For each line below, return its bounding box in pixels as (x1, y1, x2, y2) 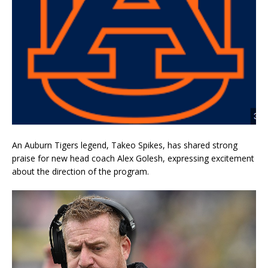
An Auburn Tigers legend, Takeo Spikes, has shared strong (12, 139, 237, 151)
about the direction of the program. (12, 166, 149, 178)
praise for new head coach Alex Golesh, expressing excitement (12, 153, 254, 165)
